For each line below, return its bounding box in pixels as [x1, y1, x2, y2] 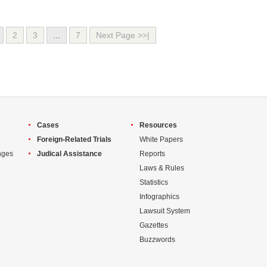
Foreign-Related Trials [37, 135, 111, 144]
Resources [139, 121, 177, 129]
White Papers [139, 135, 183, 144]
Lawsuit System [139, 207, 190, 215]
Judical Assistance [37, 150, 102, 158]
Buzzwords [139, 235, 175, 244]
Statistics [139, 178, 168, 187]
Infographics [139, 193, 179, 201]
